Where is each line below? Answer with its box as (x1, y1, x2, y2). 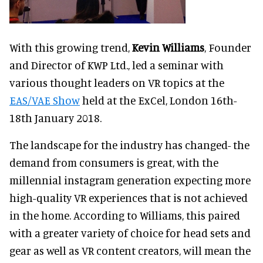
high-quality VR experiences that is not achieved (9, 190, 248, 204)
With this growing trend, (9, 40, 132, 54)
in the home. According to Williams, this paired (9, 208, 240, 222)
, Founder (204, 40, 251, 54)
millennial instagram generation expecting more (9, 173, 251, 187)
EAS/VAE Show (9, 93, 80, 107)
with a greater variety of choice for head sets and (9, 225, 251, 240)
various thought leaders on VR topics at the (9, 75, 224, 89)
